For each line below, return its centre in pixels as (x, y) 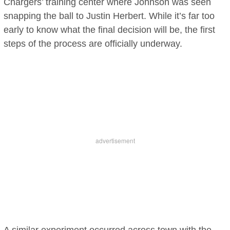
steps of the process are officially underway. (93, 44)
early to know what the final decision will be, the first (110, 30)
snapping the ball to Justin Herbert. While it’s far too (109, 16)
